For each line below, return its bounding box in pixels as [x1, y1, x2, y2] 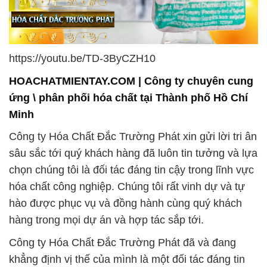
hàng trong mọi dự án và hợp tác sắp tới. [9, 213, 204, 226]
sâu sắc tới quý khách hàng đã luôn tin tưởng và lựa [9, 147, 257, 159]
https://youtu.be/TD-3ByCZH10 [9, 52, 156, 64]
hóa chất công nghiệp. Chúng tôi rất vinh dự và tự [9, 180, 245, 193]
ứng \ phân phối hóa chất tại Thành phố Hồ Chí [9, 91, 248, 104]
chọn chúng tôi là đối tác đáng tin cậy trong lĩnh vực [9, 163, 254, 176]
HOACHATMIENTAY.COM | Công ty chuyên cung [9, 74, 253, 87]
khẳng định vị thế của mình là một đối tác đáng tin [9, 253, 245, 265]
